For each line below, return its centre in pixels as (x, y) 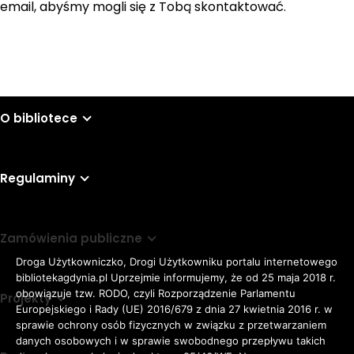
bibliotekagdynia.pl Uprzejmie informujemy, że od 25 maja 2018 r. (176, 277)
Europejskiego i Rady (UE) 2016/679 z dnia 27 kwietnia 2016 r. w (174, 309)
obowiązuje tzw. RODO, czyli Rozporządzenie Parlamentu (156, 293)
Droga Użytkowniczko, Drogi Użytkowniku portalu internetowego (177, 261)
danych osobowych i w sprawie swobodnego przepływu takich (171, 340)
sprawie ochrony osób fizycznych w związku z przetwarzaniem (171, 324)
